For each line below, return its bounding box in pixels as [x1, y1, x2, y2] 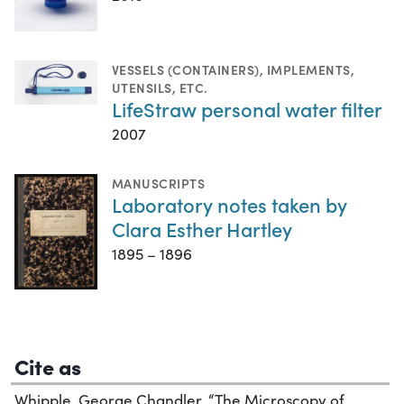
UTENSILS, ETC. [112, 78, 208, 97]
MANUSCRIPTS [112, 174, 206, 193]
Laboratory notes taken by [112, 190, 347, 219]
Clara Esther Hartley [112, 215, 292, 243]
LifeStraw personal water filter [112, 95, 382, 124]
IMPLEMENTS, [266, 60, 355, 79]
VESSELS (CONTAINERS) [112, 60, 260, 79]
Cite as [14, 350, 81, 381]
